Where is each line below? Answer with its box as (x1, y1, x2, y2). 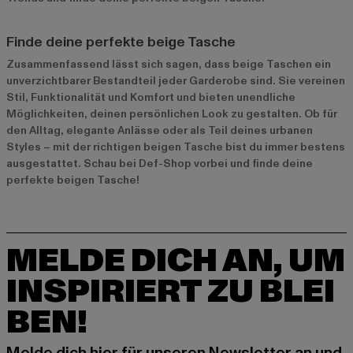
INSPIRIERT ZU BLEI (6, 270, 335, 314)
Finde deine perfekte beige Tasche (6, 32, 236, 52)
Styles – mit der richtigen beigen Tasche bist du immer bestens (6, 139, 345, 154)
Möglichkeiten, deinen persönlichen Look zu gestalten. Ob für (6, 106, 337, 121)
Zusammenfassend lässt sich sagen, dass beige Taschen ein (6, 56, 331, 72)
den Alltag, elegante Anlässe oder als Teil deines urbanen (6, 122, 313, 138)
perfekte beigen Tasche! (6, 172, 139, 188)
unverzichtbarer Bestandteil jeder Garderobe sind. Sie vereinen (6, 72, 345, 88)
